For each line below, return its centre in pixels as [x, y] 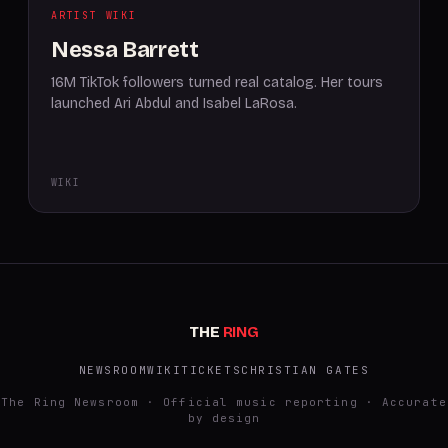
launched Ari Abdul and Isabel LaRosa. [174, 103]
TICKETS [211, 370]
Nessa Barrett [125, 50]
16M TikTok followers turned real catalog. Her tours [217, 82]
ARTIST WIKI [94, 15]
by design [224, 418]
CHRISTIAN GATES [305, 370]
